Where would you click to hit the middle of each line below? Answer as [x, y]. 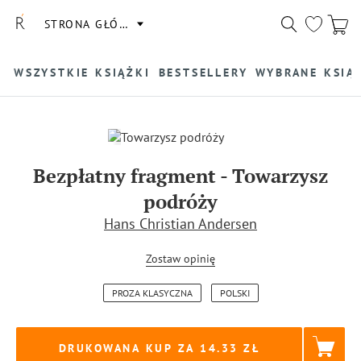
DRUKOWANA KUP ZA [127, 348]
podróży [180, 201]
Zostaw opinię [180, 259]
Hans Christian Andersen [180, 224]
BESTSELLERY [203, 72]
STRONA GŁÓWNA [95, 24]
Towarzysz [280, 176]
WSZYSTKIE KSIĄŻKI [82, 72]
